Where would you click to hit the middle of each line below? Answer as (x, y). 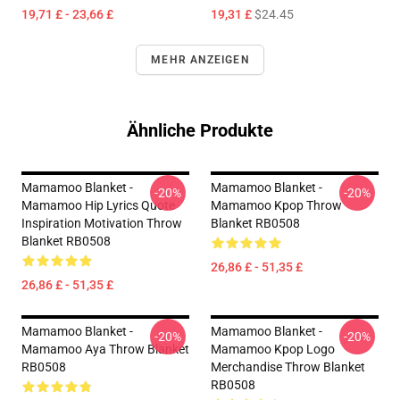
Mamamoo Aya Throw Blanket (105, 349)
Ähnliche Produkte (200, 130)
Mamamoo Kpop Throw (276, 205)
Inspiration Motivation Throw (102, 223)
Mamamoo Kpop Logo (273, 349)
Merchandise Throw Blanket (288, 367)
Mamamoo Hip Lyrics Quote (98, 205)
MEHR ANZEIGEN (200, 60)
